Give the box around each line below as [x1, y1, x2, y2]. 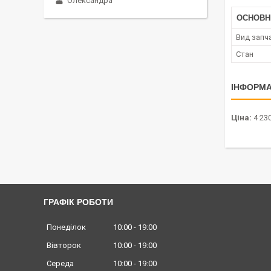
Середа [47, 259, 74, 269]
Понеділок [47, 223, 86, 232]
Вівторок [47, 241, 81, 250]
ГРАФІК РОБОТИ [44, 197, 113, 207]
